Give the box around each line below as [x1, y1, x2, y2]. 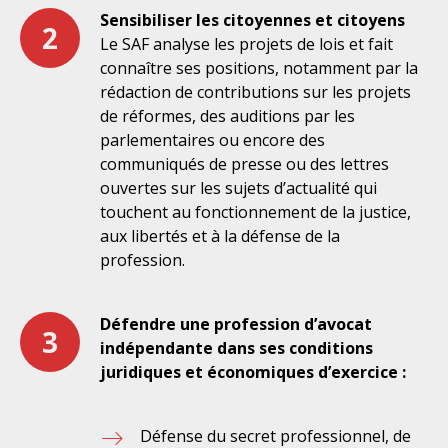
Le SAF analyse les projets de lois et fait [100, 33, 393, 55]
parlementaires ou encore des [100, 129, 325, 151]
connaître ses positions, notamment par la [100, 57, 418, 79]
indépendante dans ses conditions [100, 337, 373, 359]
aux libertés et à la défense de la [100, 225, 340, 247]
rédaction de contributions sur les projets [100, 81, 411, 103]
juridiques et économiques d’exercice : [100, 361, 406, 383]
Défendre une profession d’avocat [100, 313, 372, 335]
